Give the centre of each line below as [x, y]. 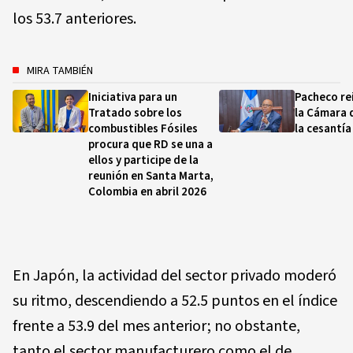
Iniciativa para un [133, 97]
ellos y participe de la [143, 160]
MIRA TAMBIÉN [60, 71]
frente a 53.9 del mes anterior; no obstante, [156, 326]
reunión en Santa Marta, [151, 176]
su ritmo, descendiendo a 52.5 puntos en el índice [175, 301]
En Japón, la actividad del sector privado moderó [175, 275]
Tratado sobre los [135, 113]
